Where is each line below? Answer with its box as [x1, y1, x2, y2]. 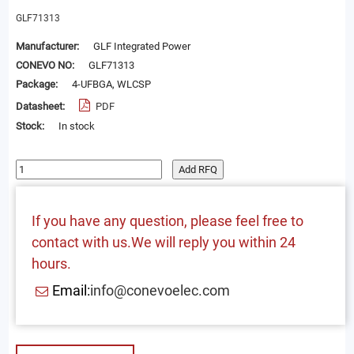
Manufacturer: [15, 40, 81, 53]
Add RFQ [178, 164, 217, 176]
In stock [58, 120, 95, 133]
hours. [31, 254, 71, 272]
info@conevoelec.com [89, 282, 230, 299]
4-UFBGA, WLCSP [71, 78, 151, 91]
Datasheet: [15, 100, 67, 113]
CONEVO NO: [15, 59, 74, 72]
